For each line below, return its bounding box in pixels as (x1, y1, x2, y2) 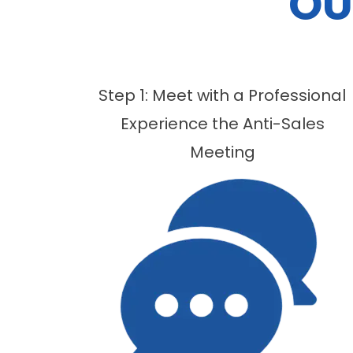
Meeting (189, 141, 255, 163)
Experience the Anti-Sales (120, 113, 325, 135)
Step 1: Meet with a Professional (98, 84, 346, 106)
